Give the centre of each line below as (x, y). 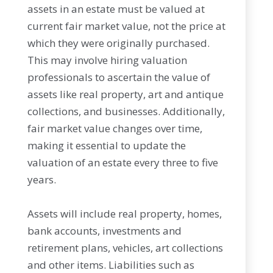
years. (41, 179)
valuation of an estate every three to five (122, 162)
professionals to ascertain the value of (119, 77)
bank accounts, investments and (104, 231)
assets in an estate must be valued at (116, 9)
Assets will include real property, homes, (124, 214)
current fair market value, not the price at (126, 26)
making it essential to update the (106, 145)
